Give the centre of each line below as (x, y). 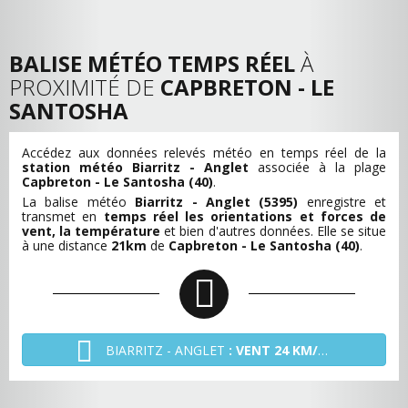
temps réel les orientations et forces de (245, 217)
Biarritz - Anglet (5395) (221, 202)
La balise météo (79, 202)
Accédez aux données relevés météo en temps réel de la (204, 153)
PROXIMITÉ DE (85, 87)
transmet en (63, 217)
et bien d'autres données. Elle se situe (274, 231)
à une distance (66, 246)
